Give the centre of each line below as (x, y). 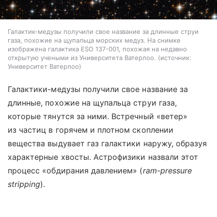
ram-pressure (167, 171)
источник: (176, 58)
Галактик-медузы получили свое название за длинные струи (103, 32)
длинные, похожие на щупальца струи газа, (92, 103)
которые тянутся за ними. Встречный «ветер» (98, 116)
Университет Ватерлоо (43, 67)
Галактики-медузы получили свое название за (98, 89)
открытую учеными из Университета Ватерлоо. (83, 58)
